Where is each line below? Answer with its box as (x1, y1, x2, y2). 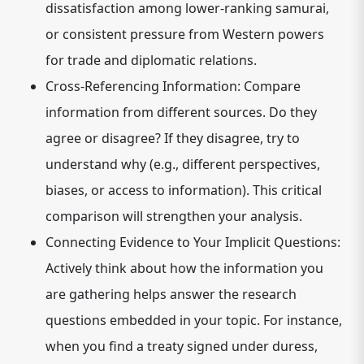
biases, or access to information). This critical (45, 181, 322, 199)
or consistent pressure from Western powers (45, 25, 324, 43)
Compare (240, 77, 301, 95)
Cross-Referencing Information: (45, 77, 240, 95)
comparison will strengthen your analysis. (45, 207, 302, 225)
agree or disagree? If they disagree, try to (45, 129, 300, 147)
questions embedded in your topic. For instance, (45, 311, 342, 329)
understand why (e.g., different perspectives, (45, 155, 320, 173)
